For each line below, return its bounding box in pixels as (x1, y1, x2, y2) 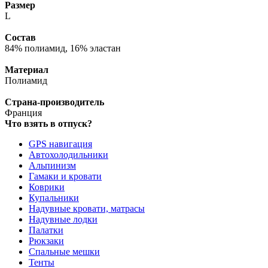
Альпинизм (29, 160, 76, 171)
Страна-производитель (5, 97, 104, 108)
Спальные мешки (29, 246, 100, 257)
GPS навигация (29, 139, 92, 150)
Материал (5, 65, 48, 75)
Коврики (29, 182, 65, 193)
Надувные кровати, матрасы (29, 203, 145, 214)
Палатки (29, 225, 63, 236)
